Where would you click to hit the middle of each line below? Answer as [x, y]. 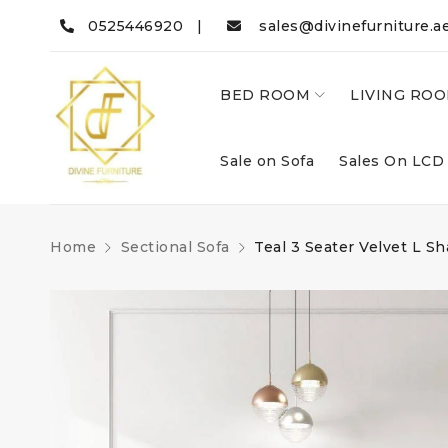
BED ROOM [265, 95]
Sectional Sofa [175, 247]
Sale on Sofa [267, 161]
